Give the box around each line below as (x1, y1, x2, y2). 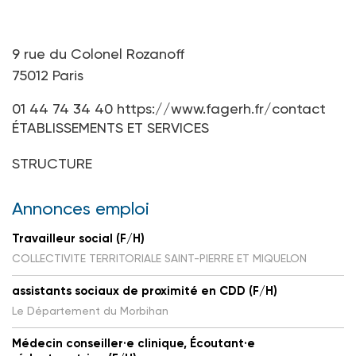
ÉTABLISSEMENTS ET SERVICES (12, 118, 209, 136)
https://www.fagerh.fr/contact (117, 99, 326, 117)
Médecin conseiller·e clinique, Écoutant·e (12, 335, 255, 350)
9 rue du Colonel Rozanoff (12, 44, 184, 62)
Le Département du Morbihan (12, 304, 168, 317)
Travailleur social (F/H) (12, 230, 145, 246)
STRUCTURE (12, 154, 92, 172)
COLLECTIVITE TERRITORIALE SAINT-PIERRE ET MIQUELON (12, 251, 307, 265)
